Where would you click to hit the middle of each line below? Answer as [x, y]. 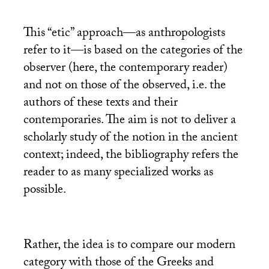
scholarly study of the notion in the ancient [130, 139]
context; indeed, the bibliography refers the [131, 156]
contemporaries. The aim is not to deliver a [129, 122]
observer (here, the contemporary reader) [125, 69]
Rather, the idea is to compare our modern [129, 246]
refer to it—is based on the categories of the [133, 52]
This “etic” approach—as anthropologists [124, 35]
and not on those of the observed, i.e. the [124, 87]
